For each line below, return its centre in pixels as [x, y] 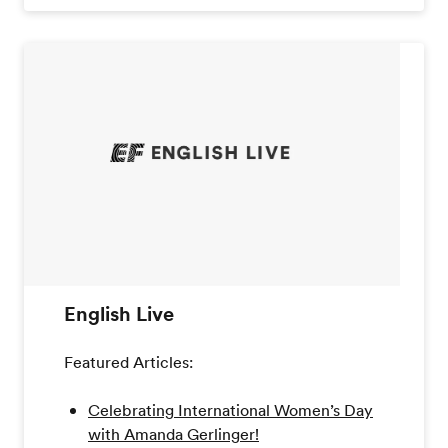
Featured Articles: [128, 362]
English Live [119, 314]
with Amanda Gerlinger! [173, 434]
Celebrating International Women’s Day [230, 410]
